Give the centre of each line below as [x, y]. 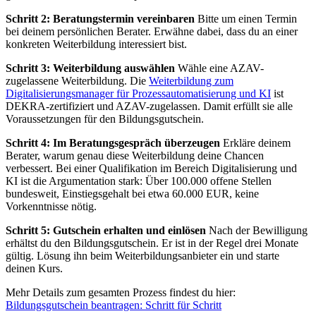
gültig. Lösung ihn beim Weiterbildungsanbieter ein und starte [142, 256]
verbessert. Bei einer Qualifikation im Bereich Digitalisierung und [151, 169]
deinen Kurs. [34, 269]
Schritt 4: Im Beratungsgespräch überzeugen [113, 143]
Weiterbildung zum [191, 81]
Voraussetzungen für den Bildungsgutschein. [105, 119]
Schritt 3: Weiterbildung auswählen [90, 68]
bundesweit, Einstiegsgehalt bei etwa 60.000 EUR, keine [132, 194]
